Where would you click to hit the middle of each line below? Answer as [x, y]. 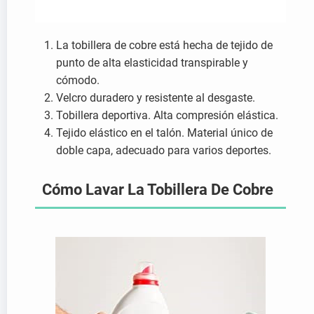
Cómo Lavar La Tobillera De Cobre [158, 190]
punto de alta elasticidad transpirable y [152, 63]
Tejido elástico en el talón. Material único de [164, 133]
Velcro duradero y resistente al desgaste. [156, 98]
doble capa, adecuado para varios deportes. [164, 150]
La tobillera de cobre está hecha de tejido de [164, 45]
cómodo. [78, 80]
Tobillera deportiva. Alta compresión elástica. [167, 115]
